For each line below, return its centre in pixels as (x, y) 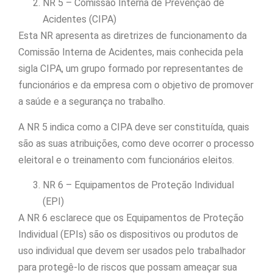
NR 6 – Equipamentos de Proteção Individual (138, 185)
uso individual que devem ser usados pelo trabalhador (132, 251)
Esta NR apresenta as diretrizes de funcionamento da (133, 36)
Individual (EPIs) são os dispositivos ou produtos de (128, 235)
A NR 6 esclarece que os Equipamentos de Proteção (131, 218)
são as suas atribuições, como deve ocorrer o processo (136, 143)
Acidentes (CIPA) (80, 19)
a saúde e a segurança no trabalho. (92, 102)
